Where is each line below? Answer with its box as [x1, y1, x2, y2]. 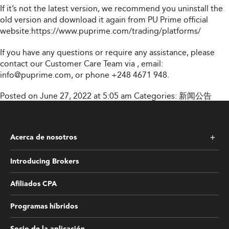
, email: [137, 59, 163, 68]
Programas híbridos [10, 203, 78, 210]
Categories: [134, 91, 179, 101]
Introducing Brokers [10, 158, 79, 165]
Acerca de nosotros [10, 134, 77, 141]
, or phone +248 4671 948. [71, 70, 169, 80]
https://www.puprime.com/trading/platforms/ [31, 26, 201, 36]
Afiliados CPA [10, 180, 57, 188]
